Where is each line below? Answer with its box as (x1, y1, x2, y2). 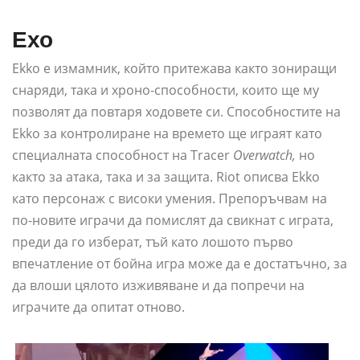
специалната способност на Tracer (12, 145, 233, 164)
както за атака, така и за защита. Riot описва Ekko (12, 167, 320, 186)
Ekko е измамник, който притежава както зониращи (12, 59, 337, 77)
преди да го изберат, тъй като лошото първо (12, 232, 293, 251)
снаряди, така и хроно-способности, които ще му (12, 80, 319, 99)
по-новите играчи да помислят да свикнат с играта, (12, 211, 333, 229)
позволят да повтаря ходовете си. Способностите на (12, 102, 341, 121)
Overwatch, (233, 145, 296, 164)
